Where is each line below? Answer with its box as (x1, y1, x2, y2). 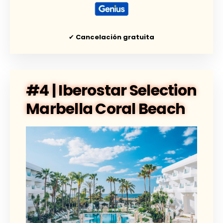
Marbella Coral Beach (26, 98, 185, 119)
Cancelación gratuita (76, 32, 154, 42)
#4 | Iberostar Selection (26, 80, 197, 101)
